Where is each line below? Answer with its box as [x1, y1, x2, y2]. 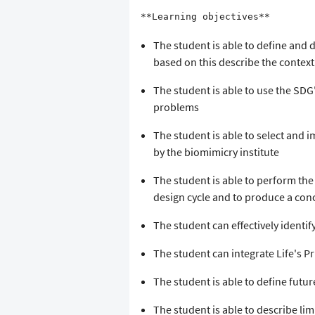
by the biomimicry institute [153, 145, 279, 160]
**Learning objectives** [141, 11, 270, 22]
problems [153, 100, 199, 115]
